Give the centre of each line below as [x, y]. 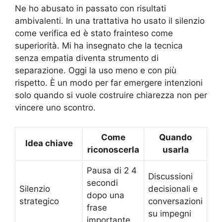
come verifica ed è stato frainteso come [94, 33]
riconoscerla [113, 149]
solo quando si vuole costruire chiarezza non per [111, 95]
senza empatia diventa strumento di [87, 58]
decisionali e [173, 189]
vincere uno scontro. [55, 108]
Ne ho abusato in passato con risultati [90, 9]
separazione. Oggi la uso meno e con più [96, 71]
